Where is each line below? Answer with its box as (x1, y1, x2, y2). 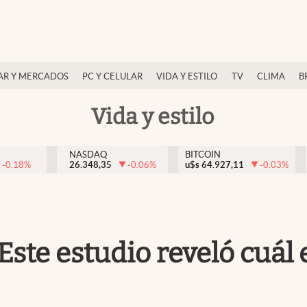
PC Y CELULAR (82, 71, 143, 82)
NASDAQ (69, 149, 107, 160)
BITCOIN (185, 149, 221, 160)
